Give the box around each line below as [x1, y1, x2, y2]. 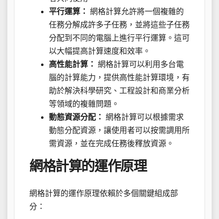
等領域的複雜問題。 [49, 100, 119, 109]
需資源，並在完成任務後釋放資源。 [49, 139, 174, 148]
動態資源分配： [49, 113, 104, 122]
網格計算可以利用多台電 [96, 60, 184, 69]
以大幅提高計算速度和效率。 [49, 47, 151, 56]
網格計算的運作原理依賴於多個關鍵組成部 [29, 189, 178, 197]
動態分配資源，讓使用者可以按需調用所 [49, 126, 190, 135]
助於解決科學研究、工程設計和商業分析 [49, 87, 190, 95]
